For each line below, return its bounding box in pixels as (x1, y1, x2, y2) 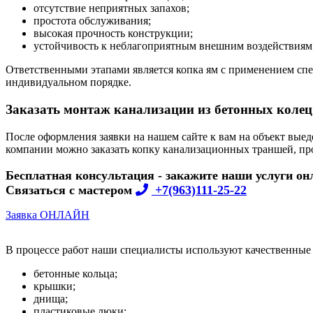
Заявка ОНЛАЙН (6, 208, 89, 221)
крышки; (34, 279, 75, 292)
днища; (34, 292, 68, 305)
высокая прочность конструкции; (34, 27, 193, 40)
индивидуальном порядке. (6, 76, 131, 89)
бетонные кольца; (34, 267, 117, 279)
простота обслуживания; (34, 15, 151, 27)
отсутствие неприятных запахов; (34, 2, 189, 15)
